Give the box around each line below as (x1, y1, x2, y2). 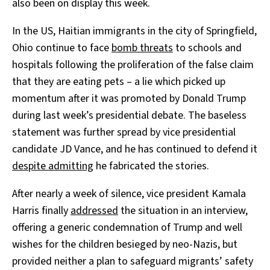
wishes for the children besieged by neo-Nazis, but (12, 236, 237, 252)
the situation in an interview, (118, 202, 248, 218)
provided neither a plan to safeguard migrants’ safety (12, 253, 253, 269)
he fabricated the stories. (93, 158, 212, 174)
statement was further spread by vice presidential (12, 124, 236, 140)
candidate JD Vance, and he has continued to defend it (12, 141, 257, 157)
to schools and (173, 40, 242, 55)
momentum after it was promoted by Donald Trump (12, 90, 246, 106)
